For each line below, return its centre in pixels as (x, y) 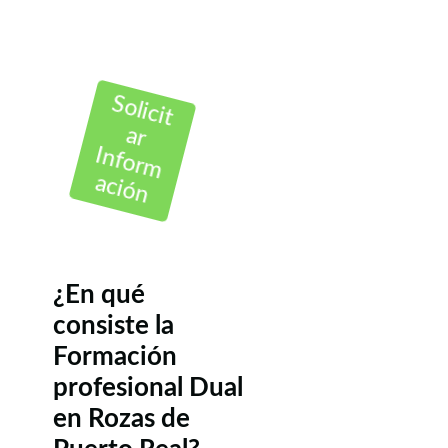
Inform (150, 165)
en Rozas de (121, 419)
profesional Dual (148, 388)
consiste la (113, 326)
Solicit (149, 111)
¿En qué (99, 295)
